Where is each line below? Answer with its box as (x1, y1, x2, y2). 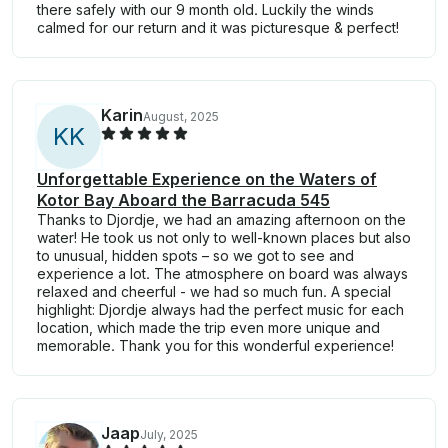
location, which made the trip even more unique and (37, 319, 380, 337)
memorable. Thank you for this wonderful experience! (37, 337, 394, 355)
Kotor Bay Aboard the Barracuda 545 (37, 190, 330, 211)
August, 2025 (143, 109, 219, 125)
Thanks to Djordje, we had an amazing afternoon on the (37, 211, 406, 229)
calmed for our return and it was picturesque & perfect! (37, 19, 399, 37)
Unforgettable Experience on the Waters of (37, 169, 377, 190)
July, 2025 (140, 427, 198, 443)
